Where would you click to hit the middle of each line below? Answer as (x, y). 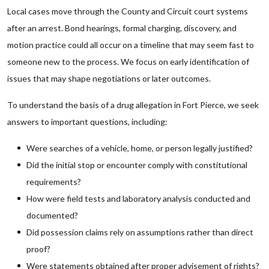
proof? (38, 249)
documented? (52, 215)
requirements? (54, 182)
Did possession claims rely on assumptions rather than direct (140, 232)
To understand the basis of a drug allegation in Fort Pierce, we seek (133, 105)
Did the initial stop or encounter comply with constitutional (137, 165)
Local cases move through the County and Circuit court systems (128, 11)
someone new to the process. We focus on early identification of (128, 62)
